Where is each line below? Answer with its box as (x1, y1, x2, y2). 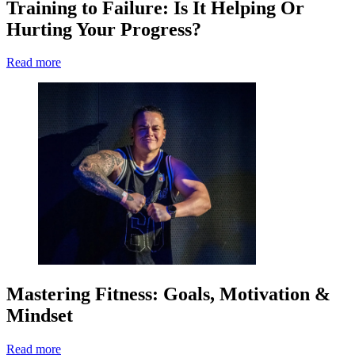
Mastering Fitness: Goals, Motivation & (6, 284, 330, 305)
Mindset (6, 305, 73, 326)
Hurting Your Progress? (6, 18, 201, 40)
